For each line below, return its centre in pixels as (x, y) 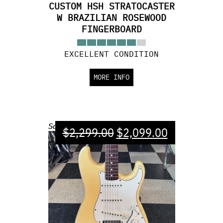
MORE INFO (111, 77)
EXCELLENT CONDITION (111, 54)
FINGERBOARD (111, 29)
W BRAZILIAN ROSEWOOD (111, 18)
